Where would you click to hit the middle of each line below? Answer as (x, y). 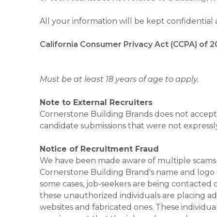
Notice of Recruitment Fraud (99, 149)
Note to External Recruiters (96, 102)
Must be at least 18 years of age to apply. (119, 79)
